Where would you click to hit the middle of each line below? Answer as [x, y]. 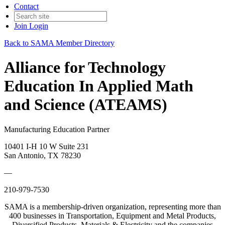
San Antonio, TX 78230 [42, 155]
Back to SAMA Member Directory [59, 43]
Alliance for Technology [85, 68]
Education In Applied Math [99, 86]
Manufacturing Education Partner [57, 129]
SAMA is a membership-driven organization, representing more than [113, 206]
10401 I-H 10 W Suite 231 [46, 146]
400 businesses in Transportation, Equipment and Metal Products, [113, 215]
